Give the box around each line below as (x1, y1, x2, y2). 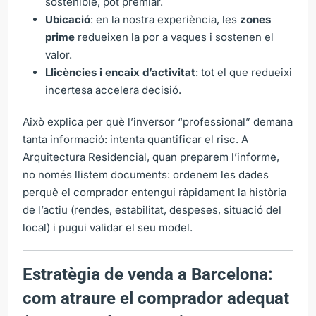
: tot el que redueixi (195, 65, 292, 79)
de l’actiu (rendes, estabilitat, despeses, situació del (23, 202, 281, 217)
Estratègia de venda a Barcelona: (23, 264, 273, 284)
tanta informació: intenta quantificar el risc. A (23, 132, 248, 146)
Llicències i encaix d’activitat (45, 65, 195, 79)
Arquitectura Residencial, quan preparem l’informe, (23, 150, 279, 164)
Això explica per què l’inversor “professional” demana (23, 114, 293, 128)
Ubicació (45, 12, 90, 26)
